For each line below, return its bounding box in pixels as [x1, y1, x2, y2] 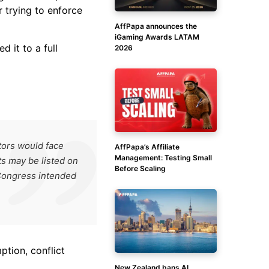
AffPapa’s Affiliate [115, 142, 180, 151]
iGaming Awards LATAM [115, 32, 199, 41]
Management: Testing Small [115, 153, 212, 162]
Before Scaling [115, 164, 166, 173]
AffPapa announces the [115, 22, 197, 31]
